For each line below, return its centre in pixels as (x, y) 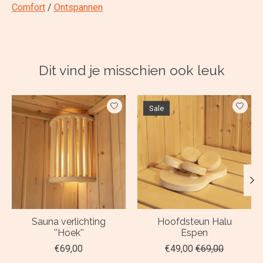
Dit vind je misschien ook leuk (131, 70)
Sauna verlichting (69, 221)
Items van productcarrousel (68, 100)
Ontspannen (78, 7)
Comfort (28, 7)
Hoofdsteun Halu (194, 221)
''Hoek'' (69, 232)
